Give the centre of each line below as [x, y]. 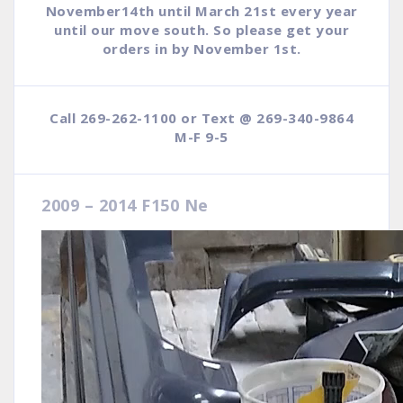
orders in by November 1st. [201, 49]
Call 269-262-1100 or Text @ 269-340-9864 [201, 118]
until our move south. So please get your [201, 30]
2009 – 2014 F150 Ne [125, 205]
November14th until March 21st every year [201, 11]
